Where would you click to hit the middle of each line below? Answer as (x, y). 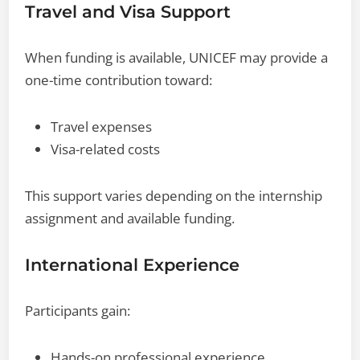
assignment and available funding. (130, 218)
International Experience (133, 264)
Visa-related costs (106, 149)
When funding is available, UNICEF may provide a (177, 57)
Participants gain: (78, 310)
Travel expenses (102, 126)
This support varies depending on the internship (174, 195)
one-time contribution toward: (119, 80)
